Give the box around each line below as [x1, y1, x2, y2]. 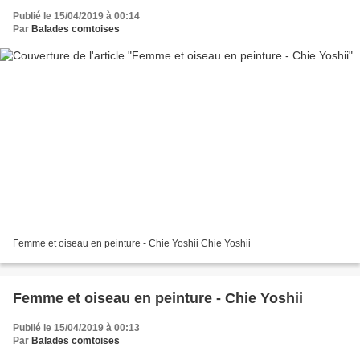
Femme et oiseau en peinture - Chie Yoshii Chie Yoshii [13, 238, 251, 250]
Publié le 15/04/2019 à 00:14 [13, 10, 140, 22]
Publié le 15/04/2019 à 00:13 [13, 322, 140, 334]
